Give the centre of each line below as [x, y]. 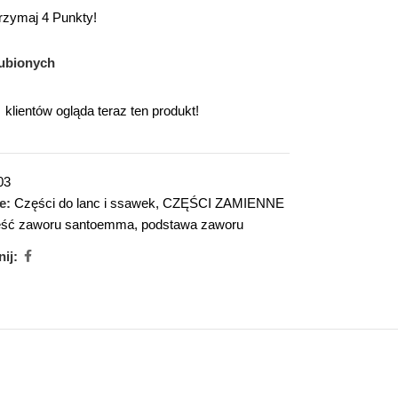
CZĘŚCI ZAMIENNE [223, 203]
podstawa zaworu [192, 224]
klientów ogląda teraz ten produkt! [102, 111]
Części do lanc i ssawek [84, 203]
